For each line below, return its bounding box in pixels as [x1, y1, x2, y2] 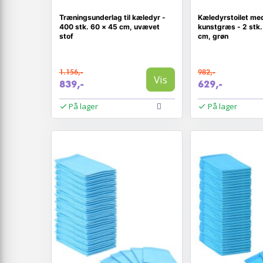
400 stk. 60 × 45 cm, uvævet [59, 22, 160, 31]
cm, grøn [198, 32, 228, 41]
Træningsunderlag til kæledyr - [59, 13, 166, 22]
